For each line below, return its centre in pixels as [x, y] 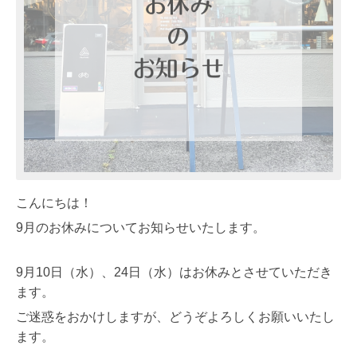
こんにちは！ [54, 202]
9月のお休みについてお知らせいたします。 [141, 227]
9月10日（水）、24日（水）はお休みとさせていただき [174, 272]
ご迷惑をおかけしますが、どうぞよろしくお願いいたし [175, 316]
